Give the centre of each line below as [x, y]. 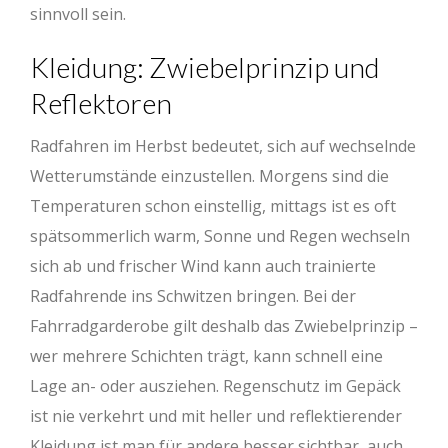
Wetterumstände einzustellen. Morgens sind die [209, 176]
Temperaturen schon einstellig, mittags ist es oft [213, 206]
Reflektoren [101, 103]
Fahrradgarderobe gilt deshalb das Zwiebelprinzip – [224, 326]
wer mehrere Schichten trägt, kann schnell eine [206, 356]
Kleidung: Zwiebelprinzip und [205, 67]
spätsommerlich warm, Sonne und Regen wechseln [220, 236]
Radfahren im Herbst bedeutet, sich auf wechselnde [223, 146]
